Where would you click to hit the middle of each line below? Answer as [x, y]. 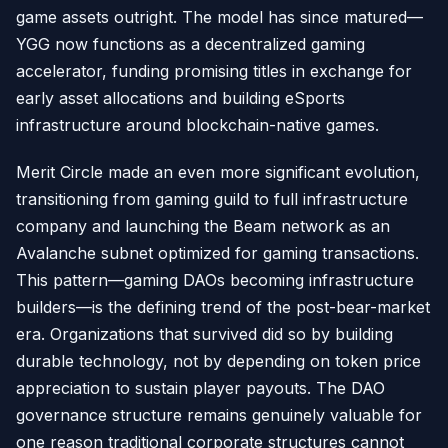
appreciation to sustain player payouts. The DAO [200, 388]
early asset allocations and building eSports [180, 98]
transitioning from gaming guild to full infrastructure [212, 199]
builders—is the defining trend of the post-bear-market [223, 307]
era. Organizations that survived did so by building [204, 334]
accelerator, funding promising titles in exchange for [214, 71]
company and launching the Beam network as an [203, 226]
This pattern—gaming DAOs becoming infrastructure [215, 280]
